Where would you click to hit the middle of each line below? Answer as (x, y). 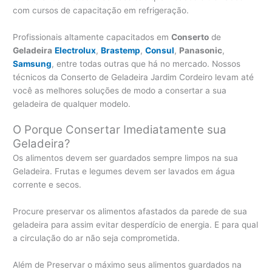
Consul (160, 50)
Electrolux (76, 50)
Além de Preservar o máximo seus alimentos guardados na (127, 265)
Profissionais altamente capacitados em (92, 37)
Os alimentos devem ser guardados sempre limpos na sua (126, 158)
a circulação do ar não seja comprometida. (97, 238)
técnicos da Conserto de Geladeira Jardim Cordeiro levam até (134, 77)
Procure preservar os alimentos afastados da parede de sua (130, 212)
